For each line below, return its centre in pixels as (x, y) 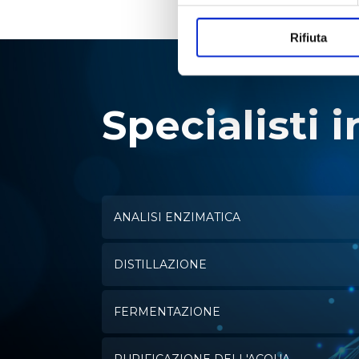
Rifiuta (308, 38)
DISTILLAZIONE (160, 265)
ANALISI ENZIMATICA (177, 218)
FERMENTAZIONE (167, 312)
